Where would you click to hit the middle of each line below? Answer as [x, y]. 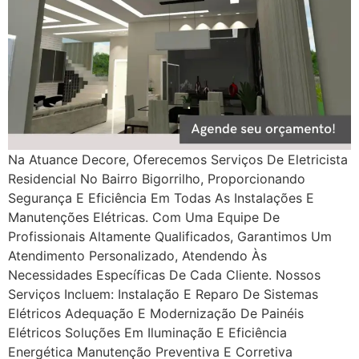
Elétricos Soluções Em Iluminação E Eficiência [147, 332]
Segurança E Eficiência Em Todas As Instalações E [161, 198]
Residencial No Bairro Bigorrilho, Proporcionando [157, 178]
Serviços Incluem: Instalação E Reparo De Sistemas [163, 294]
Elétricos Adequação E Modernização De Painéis [156, 313]
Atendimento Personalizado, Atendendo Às [137, 255]
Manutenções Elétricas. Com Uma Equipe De [144, 217]
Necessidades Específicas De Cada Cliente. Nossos [164, 274]
